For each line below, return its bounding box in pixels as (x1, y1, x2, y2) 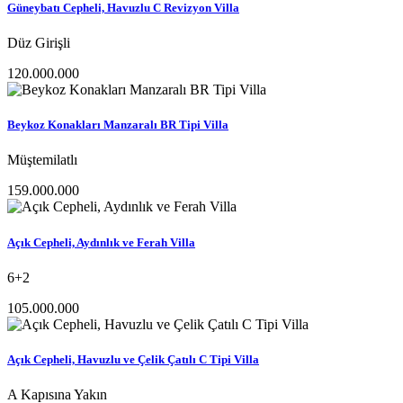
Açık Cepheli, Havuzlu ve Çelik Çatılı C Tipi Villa (7, 352, 259, 366)
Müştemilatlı (7, 152, 77, 168)
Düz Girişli (7, 35, 70, 50)
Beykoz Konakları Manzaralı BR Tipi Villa (7, 118, 228, 132)
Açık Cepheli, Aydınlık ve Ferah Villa (7, 235, 195, 249)
